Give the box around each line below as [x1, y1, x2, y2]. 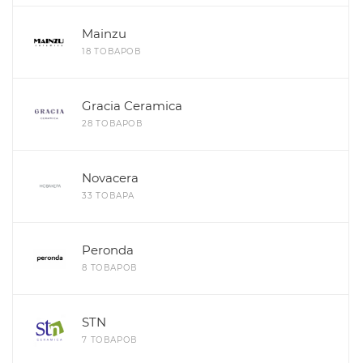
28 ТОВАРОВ [82, 118, 143, 130]
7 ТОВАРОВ [82, 335, 138, 346]
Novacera [82, 170, 139, 186]
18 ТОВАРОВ [82, 46, 141, 58]
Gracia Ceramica [82, 98, 182, 114]
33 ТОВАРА [82, 190, 135, 202]
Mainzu [82, 26, 126, 42]
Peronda [82, 242, 134, 258]
